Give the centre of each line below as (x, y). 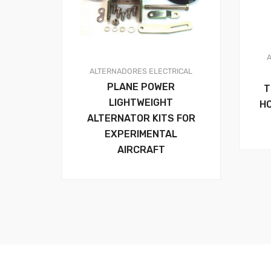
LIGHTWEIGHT (141, 102)
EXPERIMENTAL (141, 134)
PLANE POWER (141, 87)
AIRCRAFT (141, 149)
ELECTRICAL (171, 71)
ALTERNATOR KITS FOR (141, 118)
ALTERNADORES (119, 71)
